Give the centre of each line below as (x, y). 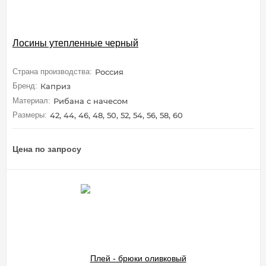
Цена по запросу (47, 149)
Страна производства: (52, 71)
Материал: (31, 100)
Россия (109, 72)
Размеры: (30, 115)
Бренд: (25, 86)
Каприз (56, 86)
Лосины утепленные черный (75, 43)
